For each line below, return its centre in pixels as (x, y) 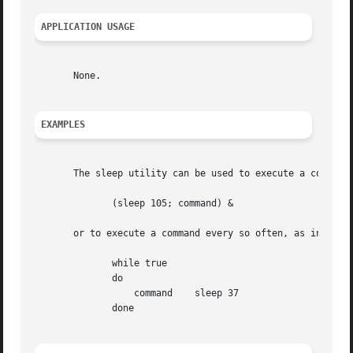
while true (57, 264)
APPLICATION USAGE (88, 27)
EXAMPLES (63, 125)
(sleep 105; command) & (57, 204)
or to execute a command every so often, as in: (181, 234)
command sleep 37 (79, 294)
